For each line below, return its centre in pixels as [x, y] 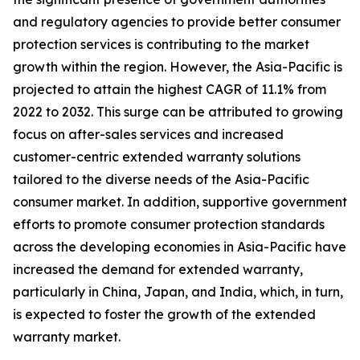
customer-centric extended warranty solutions [157, 157]
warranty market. [67, 337]
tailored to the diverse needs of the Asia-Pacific [161, 180]
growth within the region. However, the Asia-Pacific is [178, 67]
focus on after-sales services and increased [148, 135]
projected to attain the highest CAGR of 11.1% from [170, 90]
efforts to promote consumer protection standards [169, 225]
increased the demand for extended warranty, [158, 270]
